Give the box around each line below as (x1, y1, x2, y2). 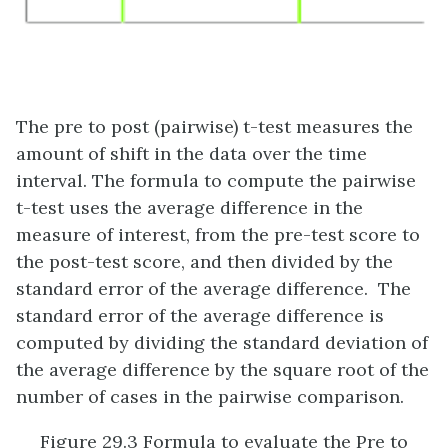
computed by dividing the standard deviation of (16, 330, 428, 354)
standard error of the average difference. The (16, 276, 411, 300)
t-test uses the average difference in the (16, 195, 363, 219)
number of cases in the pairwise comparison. (16, 384, 404, 408)
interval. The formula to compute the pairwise (16, 168, 416, 192)
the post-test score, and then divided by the (16, 249, 393, 273)
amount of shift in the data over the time (16, 141, 367, 165)
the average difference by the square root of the (16, 357, 429, 381)
